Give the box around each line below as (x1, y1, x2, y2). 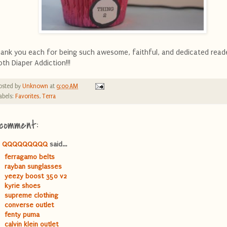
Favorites (15, 92, 39, 100)
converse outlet (5, 201, 54, 209)
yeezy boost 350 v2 (5, 172, 67, 180)
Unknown (22, 82, 48, 90)
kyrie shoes (5, 181, 41, 190)
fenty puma (5, 210, 40, 218)
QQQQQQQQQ (2, 140, 48, 148)
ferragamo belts (5, 153, 55, 161)
